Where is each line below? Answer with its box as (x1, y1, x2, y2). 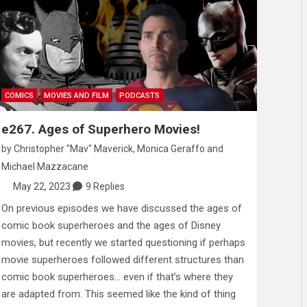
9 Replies (86, 180, 125, 192)
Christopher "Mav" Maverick (13, 143, 133, 154)
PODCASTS (119, 90, 160, 100)
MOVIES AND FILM (43, 90, 109, 100)
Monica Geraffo (136, 143, 205, 154)
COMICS (4, 90, 34, 100)
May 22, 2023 (13, 180, 71, 192)
